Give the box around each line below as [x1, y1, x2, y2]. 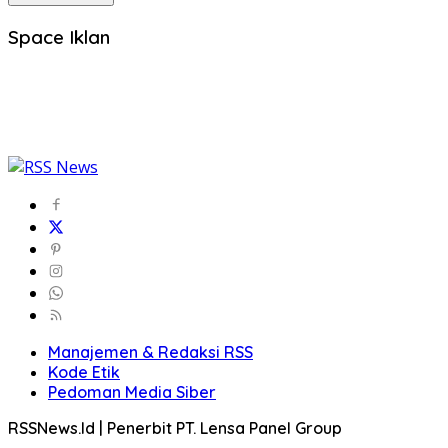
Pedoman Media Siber [48, 381, 216, 402]
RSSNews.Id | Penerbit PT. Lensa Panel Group [8, 417, 342, 438]
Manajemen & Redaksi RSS [48, 341, 253, 362]
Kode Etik [48, 361, 120, 382]
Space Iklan [8, 24, 110, 49]
